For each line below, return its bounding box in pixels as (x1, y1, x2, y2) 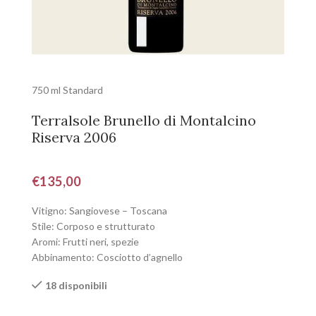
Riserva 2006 (32, 128, 116, 146)
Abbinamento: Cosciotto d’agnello (32, 251, 183, 263)
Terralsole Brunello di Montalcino (32, 111, 256, 129)
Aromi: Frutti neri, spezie (32, 236, 139, 248)
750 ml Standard (32, 84, 103, 96)
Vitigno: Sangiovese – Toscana (32, 205, 167, 217)
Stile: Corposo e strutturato (32, 220, 155, 232)
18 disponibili (45, 279, 107, 291)
